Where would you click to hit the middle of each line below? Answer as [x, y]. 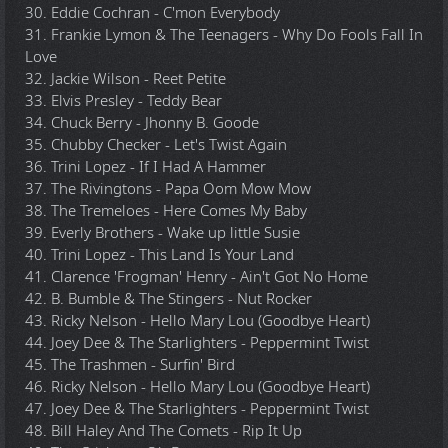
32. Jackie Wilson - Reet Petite [125, 78]
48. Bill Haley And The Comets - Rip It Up [163, 430]
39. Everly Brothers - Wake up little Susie [162, 232]
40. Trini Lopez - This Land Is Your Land [159, 254]
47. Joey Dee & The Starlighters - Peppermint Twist [197, 408]
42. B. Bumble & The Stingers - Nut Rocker [168, 298]
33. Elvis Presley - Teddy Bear [123, 100]
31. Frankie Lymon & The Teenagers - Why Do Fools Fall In [224, 34]
